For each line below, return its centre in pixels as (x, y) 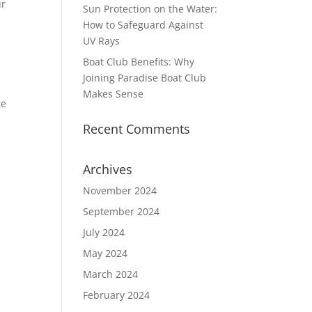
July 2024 (104, 232)
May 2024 (106, 253)
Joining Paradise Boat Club (145, 78)
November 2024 (120, 190)
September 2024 (122, 211)
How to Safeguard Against (143, 25)
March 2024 (111, 274)
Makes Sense (114, 94)
